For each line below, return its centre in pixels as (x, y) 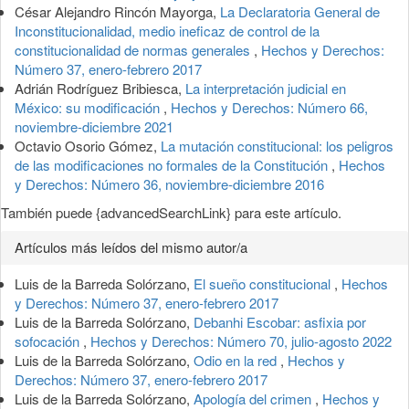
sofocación (49, 341)
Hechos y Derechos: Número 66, (269, 107)
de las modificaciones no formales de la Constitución (173, 164)
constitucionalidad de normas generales (134, 49)
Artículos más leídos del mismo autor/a (131, 246)
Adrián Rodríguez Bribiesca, (100, 88)
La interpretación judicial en (266, 88)
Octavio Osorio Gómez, (88, 145)
